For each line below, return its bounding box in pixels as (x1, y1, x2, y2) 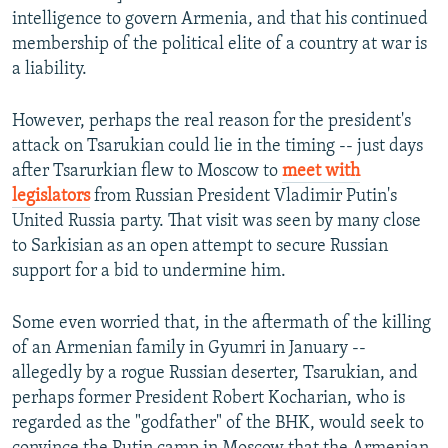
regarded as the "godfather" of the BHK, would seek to (12, 414, 424, 434)
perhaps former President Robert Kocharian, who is (12, 389, 405, 409)
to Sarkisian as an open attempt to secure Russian (12, 237, 388, 257)
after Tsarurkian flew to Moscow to (12, 162, 282, 182)
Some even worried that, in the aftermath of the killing (12, 314, 431, 334)
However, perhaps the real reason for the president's (12, 112, 411, 132)
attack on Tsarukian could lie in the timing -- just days (12, 137, 423, 157)
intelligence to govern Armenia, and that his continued (12, 10, 428, 30)
